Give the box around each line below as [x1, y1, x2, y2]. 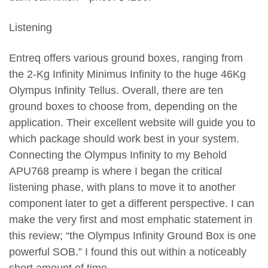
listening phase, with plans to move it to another [9, 181, 236, 193]
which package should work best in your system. [9, 132, 242, 145]
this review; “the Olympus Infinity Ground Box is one [9, 229, 256, 242]
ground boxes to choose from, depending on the [9, 100, 237, 112]
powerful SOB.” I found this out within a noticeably [9, 245, 246, 258]
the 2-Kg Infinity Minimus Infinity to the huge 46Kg [9, 68, 246, 80]
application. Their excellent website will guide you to [9, 116, 255, 129]
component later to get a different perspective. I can [9, 197, 254, 209]
